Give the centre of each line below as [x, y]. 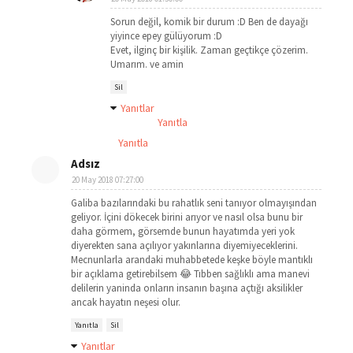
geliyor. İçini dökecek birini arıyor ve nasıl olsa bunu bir [187, 217]
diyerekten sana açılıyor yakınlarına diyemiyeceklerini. [184, 245]
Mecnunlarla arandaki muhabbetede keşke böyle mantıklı [192, 260]
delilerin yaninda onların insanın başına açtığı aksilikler [187, 288]
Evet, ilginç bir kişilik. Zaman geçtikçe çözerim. [209, 50]
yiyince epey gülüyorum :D [166, 36]
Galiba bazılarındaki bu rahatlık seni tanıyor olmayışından [194, 203]
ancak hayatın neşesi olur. [126, 302]
